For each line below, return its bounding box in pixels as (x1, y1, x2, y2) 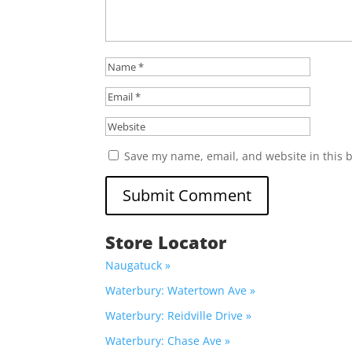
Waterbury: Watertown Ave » (105, 283, 256, 299)
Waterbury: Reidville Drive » (105, 308, 252, 324)
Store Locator (105, 230, 227, 255)
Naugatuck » (105, 258, 171, 273)
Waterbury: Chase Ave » (105, 333, 231, 349)
